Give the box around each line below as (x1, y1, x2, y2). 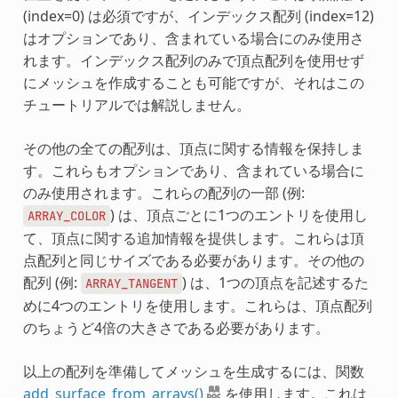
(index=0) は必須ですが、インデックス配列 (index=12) (22, 5, 374, 26)
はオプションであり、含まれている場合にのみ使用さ (22, 28, 364, 48)
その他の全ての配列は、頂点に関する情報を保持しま (22, 138, 364, 158)
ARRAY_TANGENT (84, 275, 178, 291)
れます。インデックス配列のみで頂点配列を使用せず (22, 50, 364, 70)
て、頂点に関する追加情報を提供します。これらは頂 (22, 227, 364, 248)
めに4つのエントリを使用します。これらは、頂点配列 (22, 295, 372, 315)
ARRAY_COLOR (27, 207, 106, 224)
